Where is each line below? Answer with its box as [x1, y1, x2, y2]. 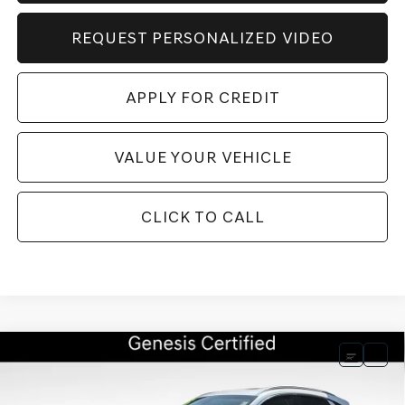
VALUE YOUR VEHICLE [113, 147, 292, 168]
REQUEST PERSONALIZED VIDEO [71, 28, 334, 49]
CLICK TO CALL [140, 207, 265, 228]
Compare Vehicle [36, 346, 137, 363]
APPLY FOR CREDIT [125, 88, 280, 108]
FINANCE [263, 365, 326, 380]
